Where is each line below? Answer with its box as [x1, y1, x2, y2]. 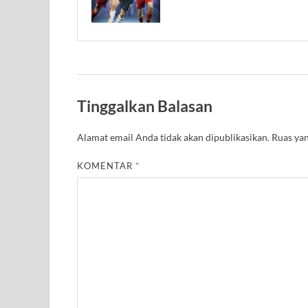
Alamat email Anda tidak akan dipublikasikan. [77, 131, 269, 144]
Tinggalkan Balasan [77, 96, 212, 115]
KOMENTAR [77, 160, 136, 172]
